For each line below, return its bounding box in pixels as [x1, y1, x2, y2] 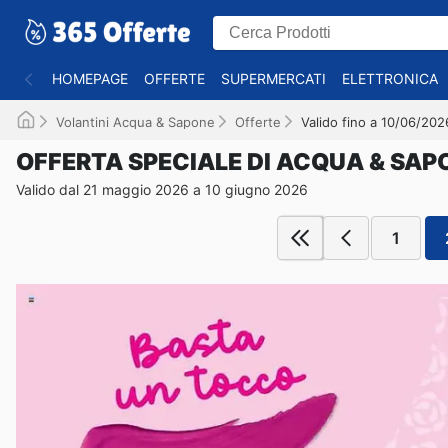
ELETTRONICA [342, 70, 438, 87]
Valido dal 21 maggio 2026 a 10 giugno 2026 [16, 181, 308, 198]
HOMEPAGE [52, 70, 128, 87]
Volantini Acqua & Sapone [56, 114, 215, 130]
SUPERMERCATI [221, 70, 326, 87]
